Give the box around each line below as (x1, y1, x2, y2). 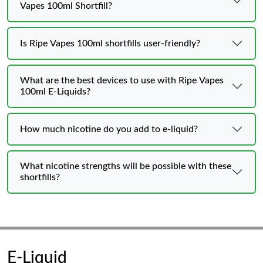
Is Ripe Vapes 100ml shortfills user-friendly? (20, 38, 200, 48)
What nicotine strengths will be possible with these (20, 161, 231, 171)
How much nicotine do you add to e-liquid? (20, 124, 198, 134)
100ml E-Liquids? (20, 87, 90, 96)
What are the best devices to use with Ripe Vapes (20, 76, 224, 85)
